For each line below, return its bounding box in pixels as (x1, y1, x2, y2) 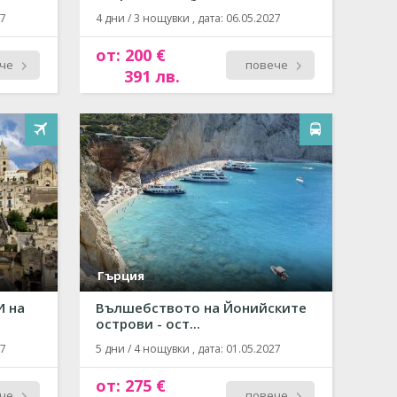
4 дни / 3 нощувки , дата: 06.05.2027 (96, 11, 281, 26)
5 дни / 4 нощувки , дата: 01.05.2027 (96, 341, 281, 356)
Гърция (97, 268, 144, 284)
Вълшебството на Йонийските (96, 299, 307, 316)
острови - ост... (96, 315, 200, 332)
